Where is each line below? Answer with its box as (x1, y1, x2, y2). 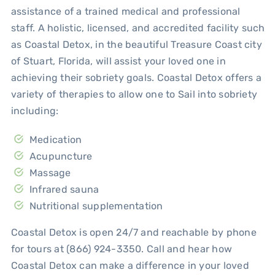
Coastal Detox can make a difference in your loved (10, 259, 249, 271)
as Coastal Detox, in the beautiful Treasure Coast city (10, 38, 262, 50)
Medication (29, 133, 82, 145)
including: (10, 104, 59, 117)
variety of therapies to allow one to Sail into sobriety (10, 88, 258, 100)
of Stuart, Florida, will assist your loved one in (10, 55, 226, 67)
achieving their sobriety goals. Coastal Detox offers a (10, 71, 261, 83)
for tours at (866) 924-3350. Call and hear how (10, 242, 233, 255)
